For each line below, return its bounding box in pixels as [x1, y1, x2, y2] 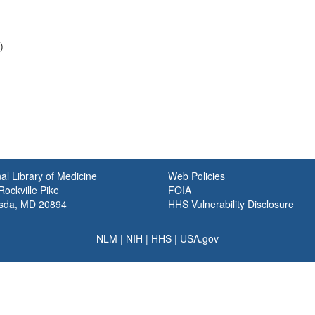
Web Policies [168, 169, 225, 183]
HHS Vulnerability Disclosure [168, 197, 294, 211]
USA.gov [180, 231, 219, 245]
